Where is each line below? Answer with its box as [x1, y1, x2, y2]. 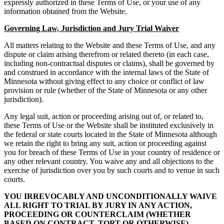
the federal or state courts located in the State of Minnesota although [4, 130, 217, 139]
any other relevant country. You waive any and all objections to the [4, 157, 213, 166]
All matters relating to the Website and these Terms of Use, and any [4, 41, 215, 50]
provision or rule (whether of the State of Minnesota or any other [4, 86, 207, 95]
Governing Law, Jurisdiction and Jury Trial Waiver [4, 24, 179, 33]
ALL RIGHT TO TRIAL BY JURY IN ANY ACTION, [4, 201, 192, 210]
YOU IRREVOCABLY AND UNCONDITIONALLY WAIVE [4, 192, 217, 201]
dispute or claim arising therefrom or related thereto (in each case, [4, 50, 209, 59]
